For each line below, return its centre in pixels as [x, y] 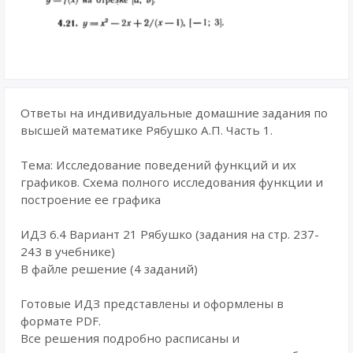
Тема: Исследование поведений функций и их [158, 165]
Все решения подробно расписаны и [130, 338]
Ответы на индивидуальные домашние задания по [174, 113]
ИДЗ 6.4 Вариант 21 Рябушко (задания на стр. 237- [170, 234]
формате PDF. [61, 321]
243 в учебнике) [68, 251]
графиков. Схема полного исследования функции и [172, 182]
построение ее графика [91, 199]
